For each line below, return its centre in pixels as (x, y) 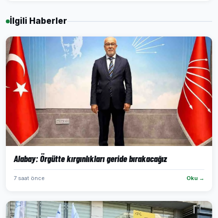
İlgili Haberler (38, 21)
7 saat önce (29, 178)
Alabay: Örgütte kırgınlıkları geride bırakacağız (90, 158)
